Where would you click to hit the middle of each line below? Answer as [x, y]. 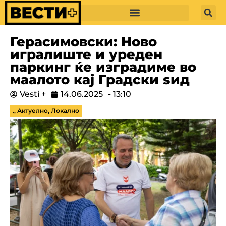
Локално [65, 111]
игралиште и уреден [86, 54]
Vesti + [33, 94]
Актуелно [33, 111]
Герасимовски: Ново [83, 42]
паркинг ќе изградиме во [103, 67]
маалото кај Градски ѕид [100, 79]
